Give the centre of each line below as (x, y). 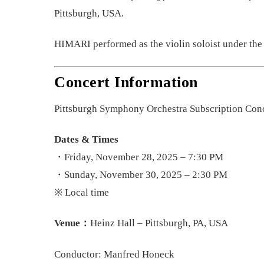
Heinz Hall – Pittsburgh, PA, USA (159, 223)
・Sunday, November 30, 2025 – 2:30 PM (141, 175)
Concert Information (126, 82)
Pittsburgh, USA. (89, 13)
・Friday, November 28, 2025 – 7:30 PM (139, 157)
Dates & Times (86, 140)
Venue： (72, 223)
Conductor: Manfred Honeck (114, 254)
